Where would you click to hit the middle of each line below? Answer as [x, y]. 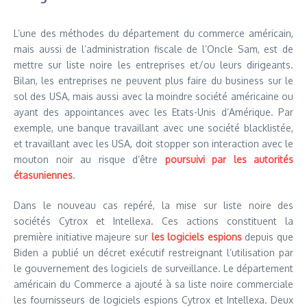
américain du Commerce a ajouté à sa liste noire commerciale [153, 284]
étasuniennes [43, 175]
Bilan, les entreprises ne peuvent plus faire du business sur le [153, 81]
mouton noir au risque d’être [89, 159]
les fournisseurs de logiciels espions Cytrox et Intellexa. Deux [153, 300]
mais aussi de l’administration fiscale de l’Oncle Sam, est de [153, 49]
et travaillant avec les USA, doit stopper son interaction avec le [153, 144]
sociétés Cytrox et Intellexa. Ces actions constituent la [153, 221]
